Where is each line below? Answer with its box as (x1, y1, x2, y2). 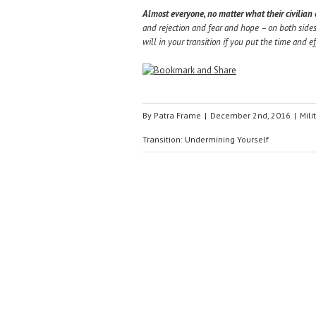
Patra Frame (154, 110, 201, 121)
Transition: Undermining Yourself (142, 134, 269, 145)
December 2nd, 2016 (210, 110, 291, 121)
